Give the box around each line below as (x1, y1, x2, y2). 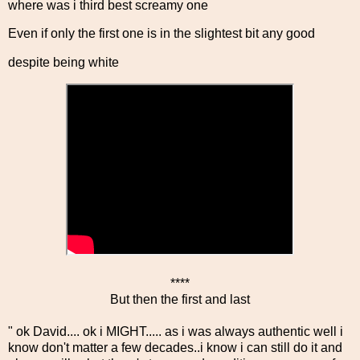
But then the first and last (110, 292, 250, 306)
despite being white (8, 55, 119, 70)
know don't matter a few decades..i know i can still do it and (8, 340, 342, 354)
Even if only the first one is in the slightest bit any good (8, 27, 315, 41)
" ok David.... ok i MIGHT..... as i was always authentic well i (8, 324, 343, 338)
